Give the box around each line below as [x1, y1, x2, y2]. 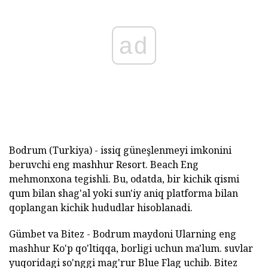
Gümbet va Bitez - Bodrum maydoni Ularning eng [9, 227, 236, 240]
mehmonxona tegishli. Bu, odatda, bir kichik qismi [9, 172, 239, 185]
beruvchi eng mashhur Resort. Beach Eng [9, 157, 199, 171]
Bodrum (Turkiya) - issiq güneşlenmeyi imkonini [9, 143, 232, 157]
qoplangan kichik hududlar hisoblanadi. [9, 200, 193, 214]
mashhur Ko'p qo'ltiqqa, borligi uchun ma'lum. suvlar [9, 241, 253, 255]
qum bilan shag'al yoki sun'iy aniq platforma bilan [9, 186, 238, 200]
